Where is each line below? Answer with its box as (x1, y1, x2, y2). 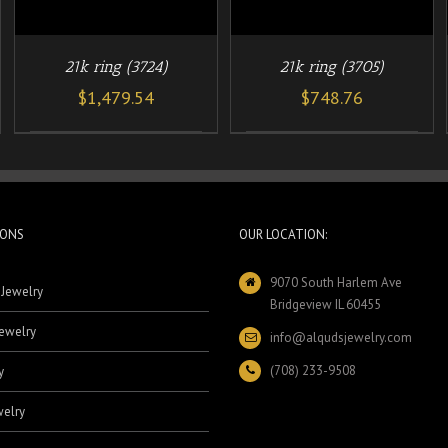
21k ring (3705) (279, 56, 385, 76)
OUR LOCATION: (239, 225, 327, 243)
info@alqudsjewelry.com (270, 328, 413, 346)
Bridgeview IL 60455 (270, 295, 382, 313)
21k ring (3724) (63, 56, 168, 76)
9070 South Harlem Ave (270, 273, 403, 291)
